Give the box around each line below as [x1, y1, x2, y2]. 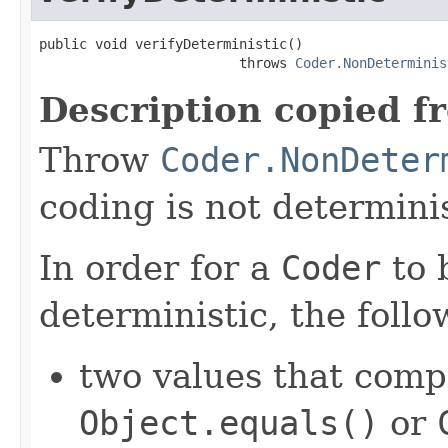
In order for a [39, 247, 281, 288]
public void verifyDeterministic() [39, 35, 303, 52]
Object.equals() [79, 402, 379, 443]
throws [39, 54, 295, 71]
